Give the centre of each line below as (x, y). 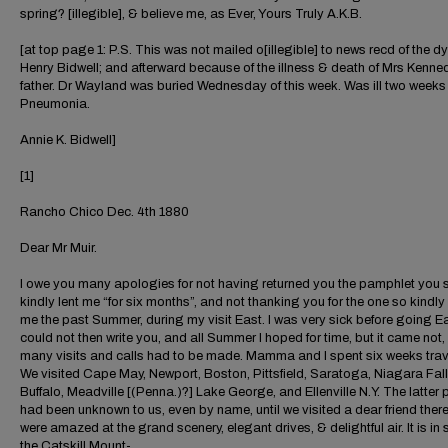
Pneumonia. (55, 104)
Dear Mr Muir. (58, 248)
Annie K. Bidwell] (68, 140)
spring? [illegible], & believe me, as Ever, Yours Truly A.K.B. (191, 14)
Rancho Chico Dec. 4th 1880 (104, 212)
